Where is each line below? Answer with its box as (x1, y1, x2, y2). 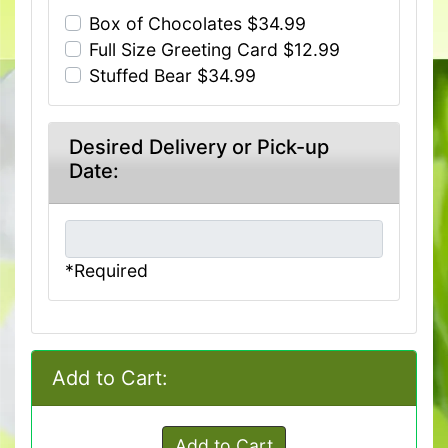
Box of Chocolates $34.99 (89, 13, 306, 35)
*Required (65, 260, 148, 282)
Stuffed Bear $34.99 (89, 65, 256, 87)
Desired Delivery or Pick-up (69, 135, 329, 160)
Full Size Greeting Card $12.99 (89, 39, 340, 61)
